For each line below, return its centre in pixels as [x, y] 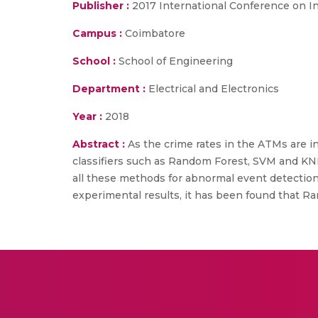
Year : [87, 116]
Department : [109, 89]
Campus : [97, 33]
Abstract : [100, 144]
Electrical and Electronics [212, 89]
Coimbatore [154, 33]
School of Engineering [174, 61]
